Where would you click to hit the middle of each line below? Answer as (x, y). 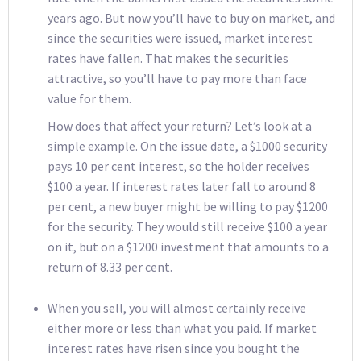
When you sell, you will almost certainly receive (177, 307)
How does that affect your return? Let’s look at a (180, 126)
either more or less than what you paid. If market (182, 328)
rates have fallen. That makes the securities (168, 58)
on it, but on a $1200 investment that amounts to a (188, 247)
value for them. (89, 98)
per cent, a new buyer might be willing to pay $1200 (188, 207)
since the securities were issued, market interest (180, 37)
